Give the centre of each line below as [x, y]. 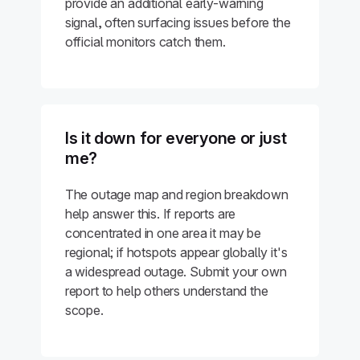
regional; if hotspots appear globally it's [176, 252]
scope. [84, 310]
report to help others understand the [166, 291]
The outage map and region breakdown [176, 194]
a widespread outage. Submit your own [176, 272]
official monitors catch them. [145, 42]
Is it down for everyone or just [176, 138]
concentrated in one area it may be [163, 233]
